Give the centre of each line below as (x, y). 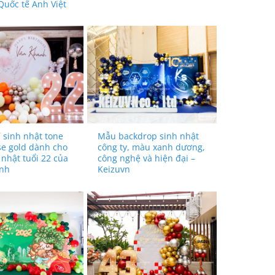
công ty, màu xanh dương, (152, 147)
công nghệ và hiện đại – (147, 158)
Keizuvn (114, 169)
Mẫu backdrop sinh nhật (149, 136)
